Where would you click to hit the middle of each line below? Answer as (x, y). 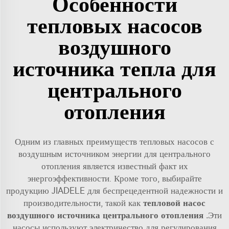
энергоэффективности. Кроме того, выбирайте (114, 179)
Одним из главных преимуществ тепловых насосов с (114, 142)
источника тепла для (114, 69)
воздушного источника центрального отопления (107, 215)
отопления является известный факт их (114, 166)
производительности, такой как (83, 203)
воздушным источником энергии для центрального (114, 154)
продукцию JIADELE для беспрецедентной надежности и (114, 191)
